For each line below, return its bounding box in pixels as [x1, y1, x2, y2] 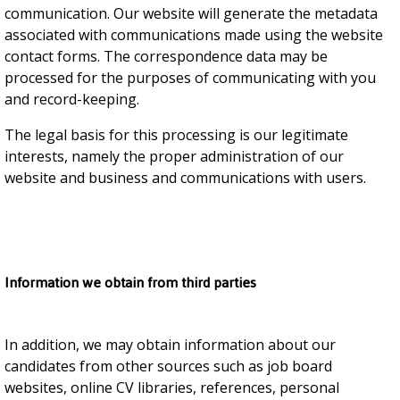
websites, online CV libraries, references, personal [4, 378, 339, 397]
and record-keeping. [4, 89, 139, 109]
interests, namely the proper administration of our [4, 146, 344, 166]
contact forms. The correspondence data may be [4, 46, 328, 66]
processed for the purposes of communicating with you [4, 68, 376, 87]
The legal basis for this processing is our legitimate [4, 125, 348, 145]
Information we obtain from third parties [4, 269, 256, 296]
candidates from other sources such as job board [4, 356, 332, 376]
